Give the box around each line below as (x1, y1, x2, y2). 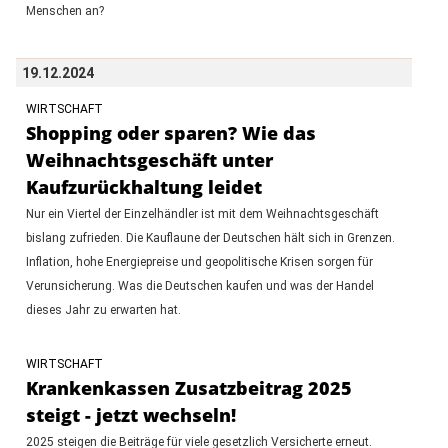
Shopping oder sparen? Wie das (25, 120, 316, 145)
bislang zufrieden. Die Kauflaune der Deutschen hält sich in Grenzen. (25, 230, 395, 245)
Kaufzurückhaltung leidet (25, 174, 262, 199)
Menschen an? (25, 3, 104, 18)
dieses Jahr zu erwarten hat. (25, 302, 181, 317)
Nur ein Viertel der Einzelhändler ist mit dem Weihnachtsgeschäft (25, 206, 379, 221)
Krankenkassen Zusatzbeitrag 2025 (25, 375, 352, 400)
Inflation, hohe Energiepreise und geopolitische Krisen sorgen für (25, 254, 373, 269)
